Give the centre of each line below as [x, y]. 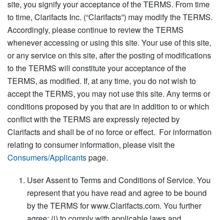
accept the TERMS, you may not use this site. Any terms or [109, 93]
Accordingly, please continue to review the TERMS [96, 29]
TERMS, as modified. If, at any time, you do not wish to [102, 81]
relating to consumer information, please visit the [91, 144]
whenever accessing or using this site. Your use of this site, [109, 42]
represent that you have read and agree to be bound [117, 192]
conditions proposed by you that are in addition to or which [108, 106]
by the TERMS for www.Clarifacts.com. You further [114, 205]
